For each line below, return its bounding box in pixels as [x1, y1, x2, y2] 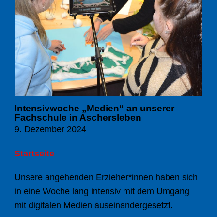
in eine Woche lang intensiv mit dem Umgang [15, 186, 189, 196]
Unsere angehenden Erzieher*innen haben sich [15, 172, 198, 182]
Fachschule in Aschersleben [15, 112, 141, 123]
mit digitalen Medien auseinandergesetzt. [15, 200, 173, 210]
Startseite [15, 148, 54, 158]
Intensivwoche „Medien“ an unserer [15, 103, 174, 113]
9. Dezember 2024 [15, 124, 86, 134]
